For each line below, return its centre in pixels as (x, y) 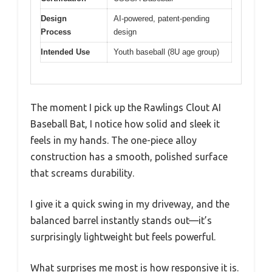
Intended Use (65, 52)
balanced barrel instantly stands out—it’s (121, 220)
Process (56, 32)
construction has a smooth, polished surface (129, 156)
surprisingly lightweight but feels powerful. (123, 236)
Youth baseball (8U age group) (166, 52)
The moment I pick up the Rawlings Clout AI (126, 107)
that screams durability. (82, 173)
